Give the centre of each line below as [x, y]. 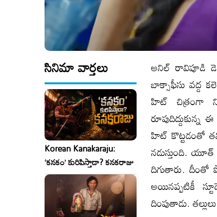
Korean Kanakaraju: [80, 149]
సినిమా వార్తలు [76, 67]
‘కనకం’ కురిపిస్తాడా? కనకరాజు [89, 162]
